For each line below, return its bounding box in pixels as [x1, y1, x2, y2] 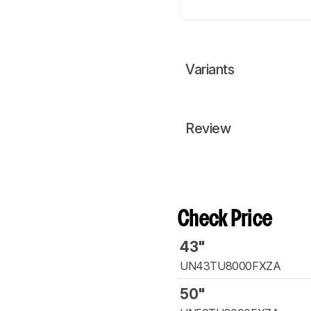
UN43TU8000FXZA [180, 259, 281, 274]
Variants [185, 61, 234, 78]
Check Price [178, 210, 273, 230]
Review [185, 120, 230, 137]
